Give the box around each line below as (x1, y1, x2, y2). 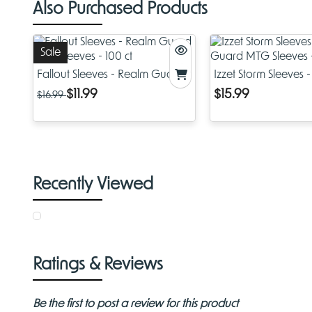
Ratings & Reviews (33, 256, 163, 274)
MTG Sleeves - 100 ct (37, 84, 136, 95)
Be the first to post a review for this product (33, 298, 238, 310)
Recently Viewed (33, 176, 153, 194)
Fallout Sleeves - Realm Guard (37, 69, 184, 81)
